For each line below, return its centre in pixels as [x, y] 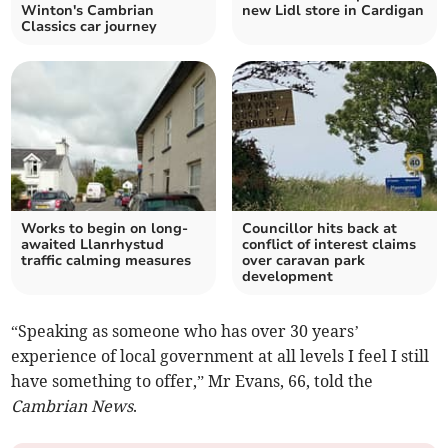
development [287, 277]
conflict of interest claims [329, 245]
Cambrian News [72, 406]
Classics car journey [89, 27]
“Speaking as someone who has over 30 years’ [185, 331]
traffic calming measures [106, 261]
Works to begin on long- [105, 229]
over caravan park [303, 261]
